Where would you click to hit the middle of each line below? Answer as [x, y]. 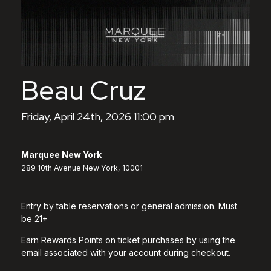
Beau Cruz [84, 90]
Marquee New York [61, 154]
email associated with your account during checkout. [126, 252]
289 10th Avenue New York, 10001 [82, 168]
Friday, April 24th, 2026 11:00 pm [98, 116]
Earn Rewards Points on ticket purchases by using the [128, 240]
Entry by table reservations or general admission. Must [129, 206]
